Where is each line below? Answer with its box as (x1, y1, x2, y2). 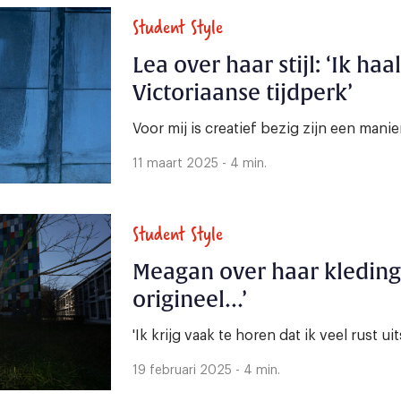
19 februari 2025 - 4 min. (132, 363, 280, 377)
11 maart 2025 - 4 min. (132, 157, 267, 170)
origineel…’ (132, 286, 247, 313)
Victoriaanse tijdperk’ (132, 79, 353, 107)
